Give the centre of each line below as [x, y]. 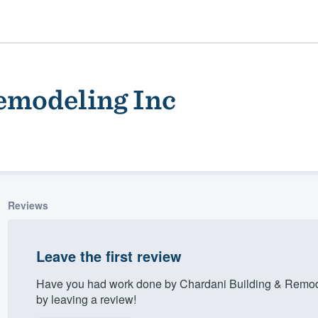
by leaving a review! [86, 299]
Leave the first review [109, 256]
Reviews [28, 205]
